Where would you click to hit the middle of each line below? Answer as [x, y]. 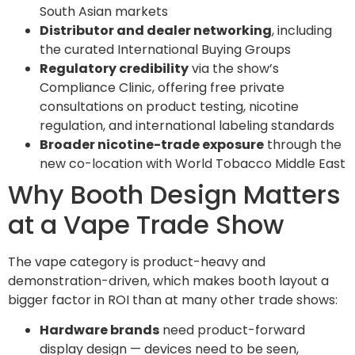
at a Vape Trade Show [146, 224]
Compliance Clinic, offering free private [162, 87]
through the [303, 144]
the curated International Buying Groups [165, 49]
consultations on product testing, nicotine [169, 106]
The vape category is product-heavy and [137, 261]
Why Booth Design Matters [174, 194]
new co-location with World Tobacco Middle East [193, 163]
